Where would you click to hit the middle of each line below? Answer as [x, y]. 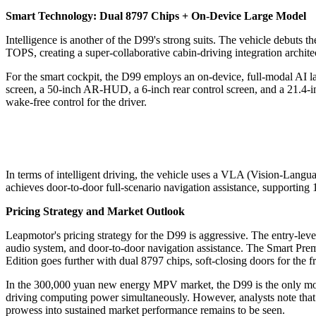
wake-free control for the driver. [76, 102]
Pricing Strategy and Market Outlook [95, 211]
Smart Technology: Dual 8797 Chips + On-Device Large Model [156, 16]
